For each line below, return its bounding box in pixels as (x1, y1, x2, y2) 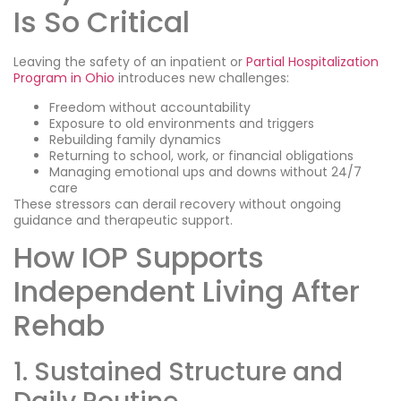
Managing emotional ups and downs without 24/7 (49, 162, 362, 181)
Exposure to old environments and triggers (49, 114, 314, 132)
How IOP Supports (13, 236, 264, 277)
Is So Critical (13, 2, 190, 43)
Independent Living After (13, 270, 360, 311)
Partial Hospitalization (246, 53, 379, 72)
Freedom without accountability (49, 98, 251, 116)
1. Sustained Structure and (13, 354, 343, 389)
